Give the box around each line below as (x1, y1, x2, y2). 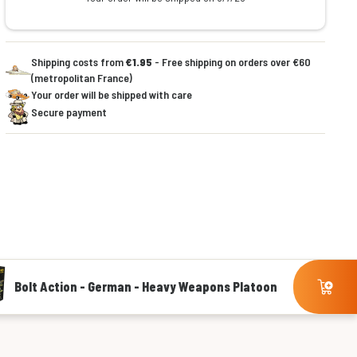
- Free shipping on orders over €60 (151, 55, 311, 69)
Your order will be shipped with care (30, 88, 192, 101)
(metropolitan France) (30, 71, 132, 84)
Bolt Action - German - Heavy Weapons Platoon (14, 279, 277, 295)
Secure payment (30, 105, 107, 119)
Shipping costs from (30, 55, 126, 69)
